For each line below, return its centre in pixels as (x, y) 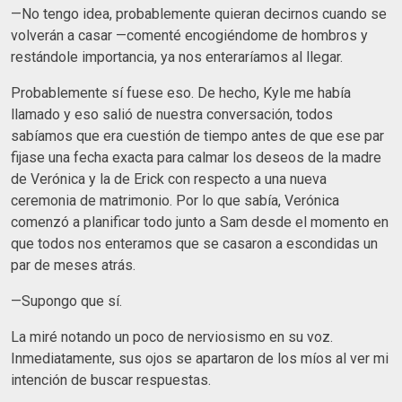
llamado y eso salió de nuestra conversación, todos (172, 114)
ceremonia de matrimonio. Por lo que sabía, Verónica (175, 200)
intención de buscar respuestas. (111, 380)
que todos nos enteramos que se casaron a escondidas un (194, 243)
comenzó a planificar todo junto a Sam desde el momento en (200, 222)
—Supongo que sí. (66, 301)
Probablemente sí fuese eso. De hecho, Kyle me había (181, 92)
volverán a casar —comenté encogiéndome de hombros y (189, 35)
